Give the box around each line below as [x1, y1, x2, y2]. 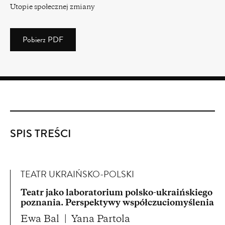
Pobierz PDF [23, 37, 63, 45]
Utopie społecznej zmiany [10, 4, 95, 11]
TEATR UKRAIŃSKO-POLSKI [21, 171, 134, 180]
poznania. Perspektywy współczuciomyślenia [21, 199, 214, 207]
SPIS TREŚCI [10, 130, 71, 141]
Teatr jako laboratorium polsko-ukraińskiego [21, 189, 212, 197]
